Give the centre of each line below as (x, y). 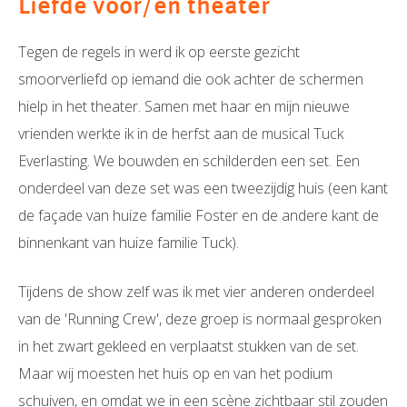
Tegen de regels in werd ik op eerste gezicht (159, 51)
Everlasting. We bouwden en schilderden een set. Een (189, 160)
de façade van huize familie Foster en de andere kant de (199, 215)
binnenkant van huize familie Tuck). (129, 242)
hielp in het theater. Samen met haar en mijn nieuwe (184, 106)
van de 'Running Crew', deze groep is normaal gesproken (200, 318)
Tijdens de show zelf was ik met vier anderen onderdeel (196, 291)
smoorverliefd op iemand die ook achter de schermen (191, 79)
